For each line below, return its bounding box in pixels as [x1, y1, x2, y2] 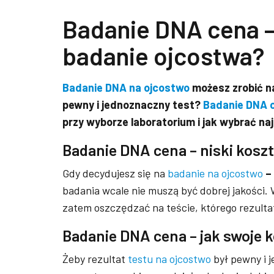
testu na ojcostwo [128, 252, 211, 266]
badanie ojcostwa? [62, 40, 264, 70]
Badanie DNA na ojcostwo [62, 80, 190, 94]
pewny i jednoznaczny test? [62, 97, 203, 111]
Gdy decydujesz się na [62, 166, 168, 180]
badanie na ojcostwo [168, 166, 263, 180]
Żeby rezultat [62, 252, 128, 266]
